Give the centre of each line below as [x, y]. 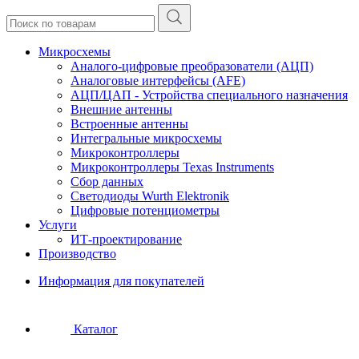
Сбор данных [107, 182]
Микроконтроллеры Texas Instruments [172, 167]
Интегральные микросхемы [146, 138]
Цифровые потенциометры [145, 210]
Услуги [58, 225]
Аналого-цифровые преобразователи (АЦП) [192, 66]
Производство [77, 254]
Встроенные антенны [129, 124]
